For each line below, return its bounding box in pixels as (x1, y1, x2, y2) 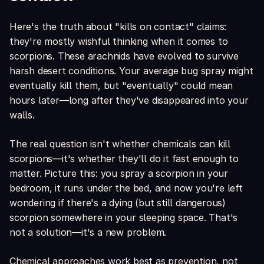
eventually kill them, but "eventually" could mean (9, 80, 233, 92)
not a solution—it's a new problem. (9, 226, 167, 239)
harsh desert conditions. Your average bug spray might (9, 65, 253, 77)
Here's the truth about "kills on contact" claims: (9, 21, 227, 33)
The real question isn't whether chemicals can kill (9, 138, 230, 150)
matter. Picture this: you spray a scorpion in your (9, 167, 228, 180)
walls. (9, 109, 35, 121)
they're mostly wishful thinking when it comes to (9, 35, 228, 48)
